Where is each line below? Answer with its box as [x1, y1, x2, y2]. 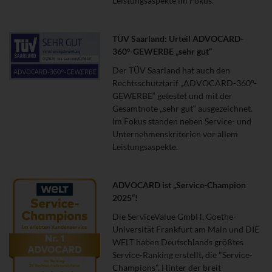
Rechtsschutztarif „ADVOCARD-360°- [112, 77, 257, 88]
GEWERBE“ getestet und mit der [112, 90, 233, 101]
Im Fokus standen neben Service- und [112, 115, 251, 126]
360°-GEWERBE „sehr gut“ [112, 46, 212, 56]
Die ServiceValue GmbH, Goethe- [112, 211, 236, 222]
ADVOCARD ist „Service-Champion [112, 179, 246, 190]
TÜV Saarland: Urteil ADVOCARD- [112, 33, 243, 44]
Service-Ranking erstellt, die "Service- [112, 249, 253, 260]
